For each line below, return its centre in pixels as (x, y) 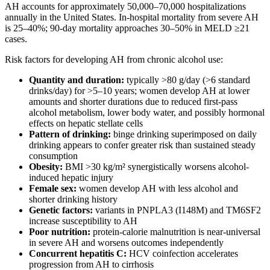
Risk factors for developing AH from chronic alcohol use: (114, 59)
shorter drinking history (73, 199)
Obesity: (46, 166)
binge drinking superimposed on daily (184, 134)
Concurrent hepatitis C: (78, 253)
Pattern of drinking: (70, 134)
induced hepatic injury (71, 177)
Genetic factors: (61, 210)
